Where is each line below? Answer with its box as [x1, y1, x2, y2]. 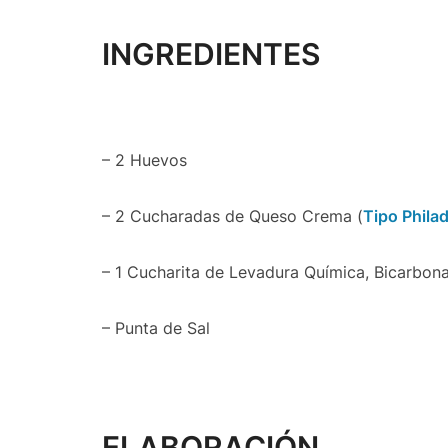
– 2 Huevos [102, 150, 187, 170]
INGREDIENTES [102, 36, 320, 72]
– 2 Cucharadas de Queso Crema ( [102, 206, 363, 226]
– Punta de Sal [102, 318, 210, 338]
